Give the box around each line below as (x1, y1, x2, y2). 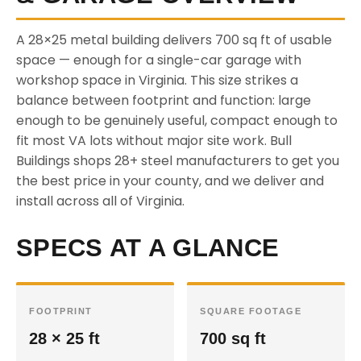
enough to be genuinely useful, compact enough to (16, 111, 338, 130)
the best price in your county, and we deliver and (16, 172, 324, 190)
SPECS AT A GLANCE (16, 234, 280, 262)
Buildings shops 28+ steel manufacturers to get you (16, 151, 339, 170)
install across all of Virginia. (16, 192, 185, 210)
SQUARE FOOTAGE (200, 306, 301, 316)
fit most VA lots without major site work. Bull (16, 131, 292, 150)
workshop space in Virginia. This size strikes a (16, 71, 298, 89)
